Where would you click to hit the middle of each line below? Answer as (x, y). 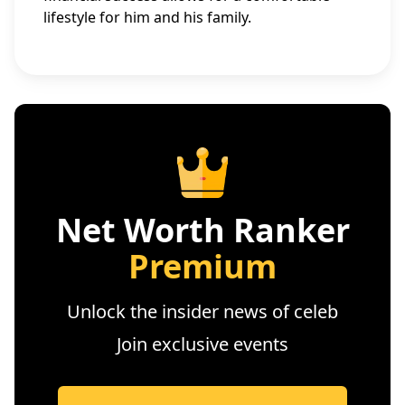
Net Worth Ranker (202, 230)
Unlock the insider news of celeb (202, 311)
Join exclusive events (202, 344)
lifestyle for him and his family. (147, 17)
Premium (202, 266)
